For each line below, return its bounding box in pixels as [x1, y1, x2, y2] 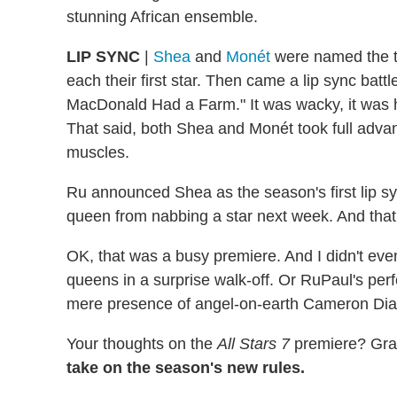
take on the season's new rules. [66, 358, 305, 377]
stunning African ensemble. [66, 7, 258, 26]
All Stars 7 [217, 334, 290, 353]
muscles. [66, 143, 129, 161]
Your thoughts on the [66, 334, 217, 353]
